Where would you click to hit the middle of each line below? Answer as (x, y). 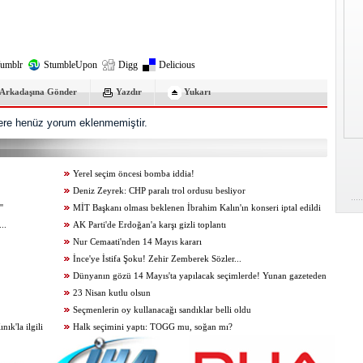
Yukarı (197, 92)
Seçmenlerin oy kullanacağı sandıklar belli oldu (162, 310)
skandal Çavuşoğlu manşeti (107, 293)
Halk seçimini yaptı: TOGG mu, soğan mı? (153, 327)
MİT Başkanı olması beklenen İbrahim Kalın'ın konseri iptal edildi (197, 208)
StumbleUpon (70, 65)
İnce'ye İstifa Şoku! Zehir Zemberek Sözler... (157, 259)
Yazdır (129, 92)
